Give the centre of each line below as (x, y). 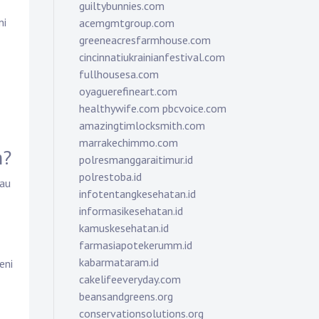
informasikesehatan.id (131, 211)
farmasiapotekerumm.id (136, 245)
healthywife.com (119, 108)
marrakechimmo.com (129, 142)
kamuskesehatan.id (124, 228)
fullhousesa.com (119, 74)
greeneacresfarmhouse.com (145, 40)
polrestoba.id (110, 177)
